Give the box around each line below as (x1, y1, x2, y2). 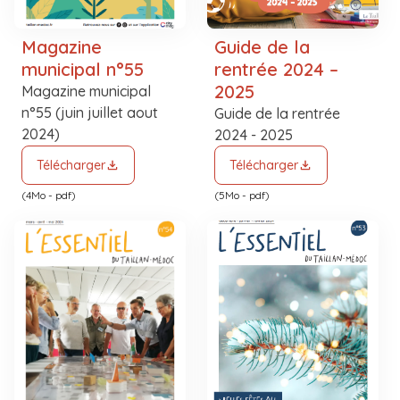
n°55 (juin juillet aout (21, 104, 158, 121)
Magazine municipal (21, 82, 151, 100)
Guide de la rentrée (214, 104, 340, 122)
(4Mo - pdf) (21, 188, 76, 202)
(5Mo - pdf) (214, 188, 270, 202)
